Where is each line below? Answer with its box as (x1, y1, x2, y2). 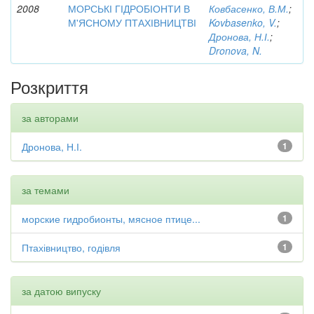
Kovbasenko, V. (209, 15, 277, 29)
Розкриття (11, 74, 88, 99)
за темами (22, 182, 69, 197)
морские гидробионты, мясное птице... (22, 211, 200, 226)
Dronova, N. (209, 43, 262, 57)
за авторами (22, 110, 78, 125)
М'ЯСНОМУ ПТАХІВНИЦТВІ (68, 15, 196, 29)
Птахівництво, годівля (22, 240, 121, 254)
